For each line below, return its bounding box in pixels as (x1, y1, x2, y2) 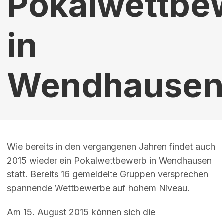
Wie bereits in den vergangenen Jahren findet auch (6, 141, 215, 152)
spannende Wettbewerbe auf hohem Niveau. (6, 183, 190, 193)
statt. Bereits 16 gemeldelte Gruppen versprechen (6, 169, 208, 179)
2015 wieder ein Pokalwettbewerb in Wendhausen (6, 155, 212, 166)
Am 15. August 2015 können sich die (6, 207, 155, 218)
